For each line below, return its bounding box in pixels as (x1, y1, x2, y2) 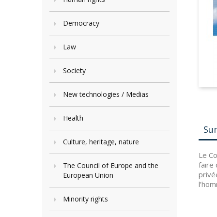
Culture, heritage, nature (63, 137, 139, 146)
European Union (63, 170, 113, 180)
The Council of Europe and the (63, 161, 158, 170)
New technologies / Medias (63, 90, 149, 99)
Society (63, 66, 86, 75)
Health (63, 113, 83, 123)
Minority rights (63, 194, 108, 203)
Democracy (63, 18, 99, 28)
